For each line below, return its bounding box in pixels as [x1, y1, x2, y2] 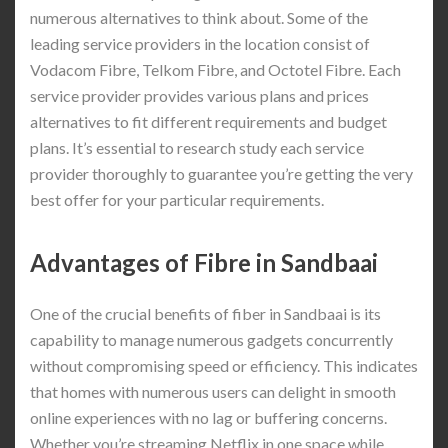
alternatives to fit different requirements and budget [30, 111, 387, 131]
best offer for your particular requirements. [30, 189, 324, 209]
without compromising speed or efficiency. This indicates [30, 355, 418, 375]
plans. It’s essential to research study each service [30, 137, 364, 157]
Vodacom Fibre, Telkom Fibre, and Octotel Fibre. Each [30, 59, 401, 79]
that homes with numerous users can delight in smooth [30, 381, 396, 401]
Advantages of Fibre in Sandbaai [30, 247, 378, 277]
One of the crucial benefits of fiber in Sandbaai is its [30, 303, 381, 323]
